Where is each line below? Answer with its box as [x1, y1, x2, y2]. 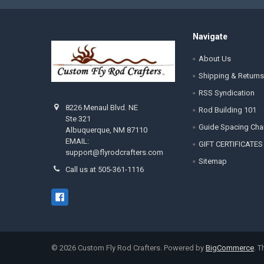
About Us [198, 54, 231, 64]
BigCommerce [205, 243, 254, 252]
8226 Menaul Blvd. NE [65, 103, 138, 113]
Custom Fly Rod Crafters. [75, 243, 164, 252]
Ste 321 [65, 114, 91, 124]
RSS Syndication [198, 88, 255, 98]
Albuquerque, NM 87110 [65, 126, 148, 135]
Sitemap [198, 157, 227, 166]
